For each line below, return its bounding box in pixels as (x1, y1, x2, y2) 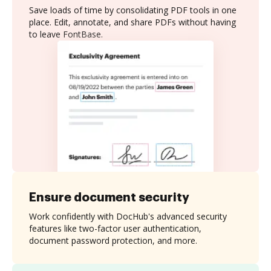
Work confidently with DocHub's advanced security (29, 210, 227, 222)
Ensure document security (29, 191, 189, 203)
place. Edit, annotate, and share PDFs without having (29, 16, 236, 28)
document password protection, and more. (29, 234, 197, 246)
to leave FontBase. (29, 28, 103, 40)
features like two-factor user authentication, (29, 222, 201, 234)
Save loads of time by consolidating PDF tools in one (29, 4, 237, 16)
